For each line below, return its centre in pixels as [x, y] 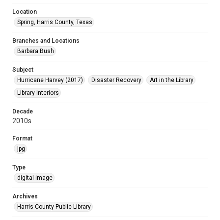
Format [22, 138]
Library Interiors [38, 93]
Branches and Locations [46, 41]
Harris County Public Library [54, 207]
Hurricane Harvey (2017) [50, 80]
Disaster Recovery [116, 80]
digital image [35, 178]
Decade [23, 111]
